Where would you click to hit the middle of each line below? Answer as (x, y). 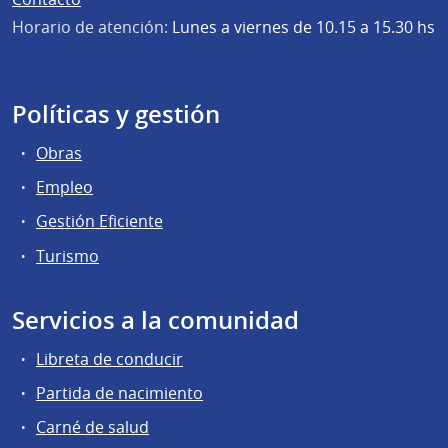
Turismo (67, 255)
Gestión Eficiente (99, 221)
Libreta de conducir (109, 358)
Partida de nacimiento (119, 392)
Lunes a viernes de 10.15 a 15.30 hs (301, 26)
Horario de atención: (90, 26)
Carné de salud (92, 426)
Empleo (64, 187)
